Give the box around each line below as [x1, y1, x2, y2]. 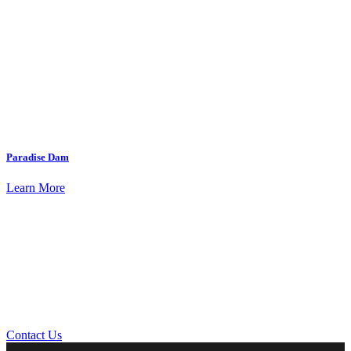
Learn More [6, 181, 65, 195]
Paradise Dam [6, 150, 69, 163]
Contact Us [6, 328, 62, 342]
